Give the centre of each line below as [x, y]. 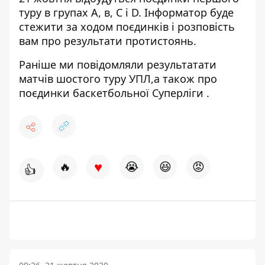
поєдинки [44, 93]
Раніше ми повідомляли [81, 64]
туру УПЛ [126, 79]
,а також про [184, 79]
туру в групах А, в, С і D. [80, 12]
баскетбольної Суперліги [137, 93]
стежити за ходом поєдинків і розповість [127, 27]
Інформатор [174, 12]
